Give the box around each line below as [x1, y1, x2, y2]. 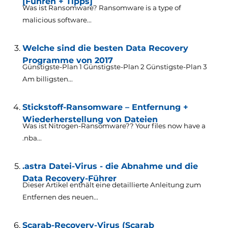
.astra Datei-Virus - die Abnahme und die [22, 161, 198, 172]
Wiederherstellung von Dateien [22, 115, 158, 125]
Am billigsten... [22, 75, 73, 83]
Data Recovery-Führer [22, 174, 117, 184]
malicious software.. [22, 16, 90, 24]
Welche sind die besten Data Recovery [22, 43, 188, 53]
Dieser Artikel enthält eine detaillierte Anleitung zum [22, 181, 201, 189]
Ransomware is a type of [98, 4, 181, 12]
